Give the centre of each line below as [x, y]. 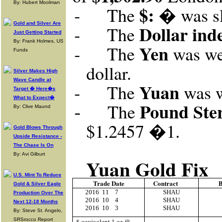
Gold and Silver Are [37, 23]
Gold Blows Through [38, 127]
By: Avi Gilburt [29, 154]
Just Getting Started [37, 32]
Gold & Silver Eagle [37, 184]
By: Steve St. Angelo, [38, 210]
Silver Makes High [35, 71]
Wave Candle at [32, 80]
